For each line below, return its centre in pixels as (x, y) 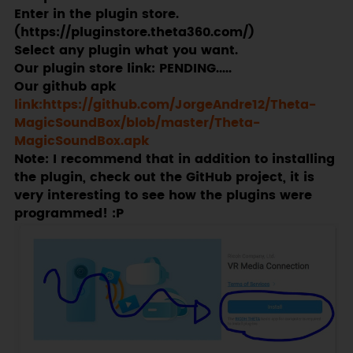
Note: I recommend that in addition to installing (174, 159)
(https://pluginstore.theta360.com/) (134, 32)
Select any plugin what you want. (126, 50)
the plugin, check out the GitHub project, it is (164, 177)
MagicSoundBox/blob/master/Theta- (137, 123)
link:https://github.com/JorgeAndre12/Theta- (165, 105)
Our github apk (65, 87)
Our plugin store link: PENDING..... (123, 69)
